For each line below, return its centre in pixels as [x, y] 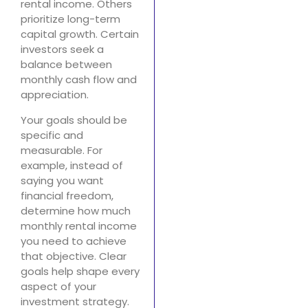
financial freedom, [67, 195]
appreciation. [55, 95]
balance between [66, 65]
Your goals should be [74, 120]
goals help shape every [80, 271]
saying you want [62, 180]
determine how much [76, 210]
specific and [52, 135]
